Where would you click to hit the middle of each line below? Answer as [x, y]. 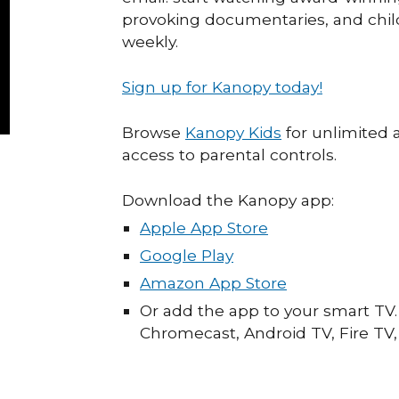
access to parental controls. [229, 155]
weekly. [150, 41]
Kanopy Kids [233, 132]
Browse [154, 132]
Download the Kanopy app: [230, 200]
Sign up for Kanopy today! [222, 87]
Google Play [187, 255]
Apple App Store [204, 228]
